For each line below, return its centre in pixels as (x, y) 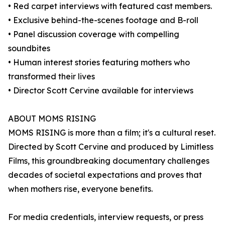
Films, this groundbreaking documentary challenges (109, 161)
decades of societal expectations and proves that (105, 175)
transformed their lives (51, 77)
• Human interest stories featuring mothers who (99, 63)
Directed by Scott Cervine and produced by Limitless (111, 147)
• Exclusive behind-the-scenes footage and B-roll (103, 20)
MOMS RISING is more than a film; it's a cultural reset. (112, 133)
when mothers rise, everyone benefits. (80, 189)
